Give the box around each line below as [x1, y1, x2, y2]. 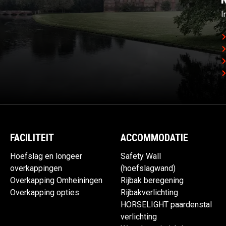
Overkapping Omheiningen [10, 176, 102, 186]
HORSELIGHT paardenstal [121, 200, 212, 210]
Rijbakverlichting [121, 188, 178, 198]
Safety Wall [121, 151, 161, 161]
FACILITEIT [10, 132, 54, 144]
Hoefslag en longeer [10, 151, 82, 161]
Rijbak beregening [121, 176, 184, 186]
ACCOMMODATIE [121, 132, 188, 144]
